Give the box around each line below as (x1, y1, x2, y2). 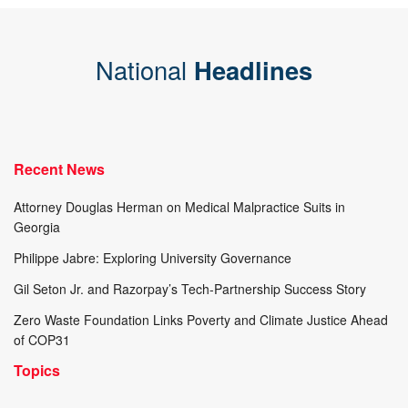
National (96, 51, 187, 87)
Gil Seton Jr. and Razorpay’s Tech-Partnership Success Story (14, 279, 366, 298)
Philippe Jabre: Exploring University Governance (14, 248, 291, 267)
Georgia (14, 217, 60, 236)
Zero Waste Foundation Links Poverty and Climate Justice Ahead (14, 310, 388, 329)
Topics (14, 359, 60, 381)
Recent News (14, 158, 105, 179)
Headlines (194, 51, 312, 87)
